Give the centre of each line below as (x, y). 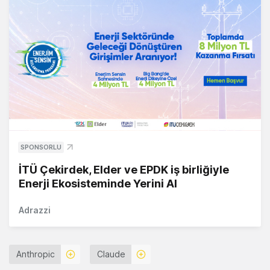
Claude (111, 254)
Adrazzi (35, 210)
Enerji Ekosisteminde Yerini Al (98, 184)
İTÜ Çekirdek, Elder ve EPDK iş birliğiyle (124, 170)
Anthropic (36, 254)
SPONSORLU (41, 147)
